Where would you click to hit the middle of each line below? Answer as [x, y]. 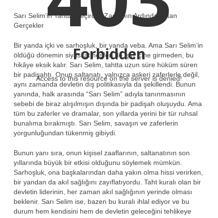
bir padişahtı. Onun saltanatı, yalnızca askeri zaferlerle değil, [107, 74]
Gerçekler [29, 25]
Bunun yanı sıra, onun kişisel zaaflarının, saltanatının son [102, 153]
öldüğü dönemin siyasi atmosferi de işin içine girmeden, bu [104, 55]
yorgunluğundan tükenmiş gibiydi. [65, 133]
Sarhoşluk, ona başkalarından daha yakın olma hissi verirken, [108, 172]
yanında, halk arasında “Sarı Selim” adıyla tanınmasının [100, 94]
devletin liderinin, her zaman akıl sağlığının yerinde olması [103, 191]
